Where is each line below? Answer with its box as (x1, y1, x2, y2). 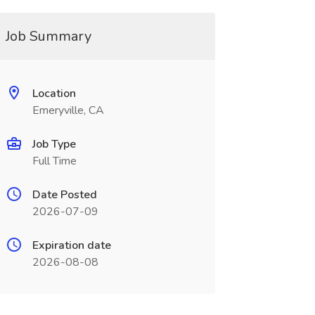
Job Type (32, 136, 76, 152)
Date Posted (32, 187, 97, 202)
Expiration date (32, 238, 111, 253)
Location (32, 86, 76, 101)
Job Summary (5, 27, 91, 46)
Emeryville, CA (32, 103, 104, 118)
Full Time (32, 153, 77, 169)
